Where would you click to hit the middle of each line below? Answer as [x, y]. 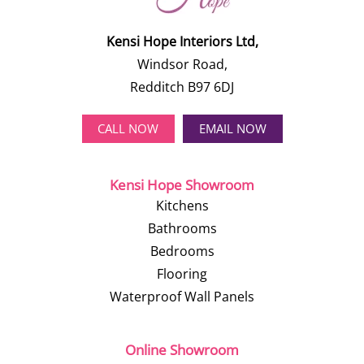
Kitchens [182, 206]
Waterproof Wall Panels [182, 297]
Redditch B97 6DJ [182, 87]
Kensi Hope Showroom [182, 185]
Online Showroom [182, 350]
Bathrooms [182, 228]
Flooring [182, 274]
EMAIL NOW [232, 129]
